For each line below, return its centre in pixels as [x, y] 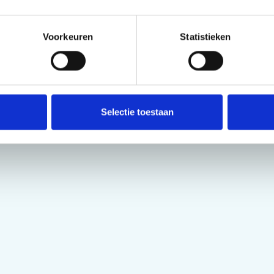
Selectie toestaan [137, 112]
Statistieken [206, 37]
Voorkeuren [68, 37]
